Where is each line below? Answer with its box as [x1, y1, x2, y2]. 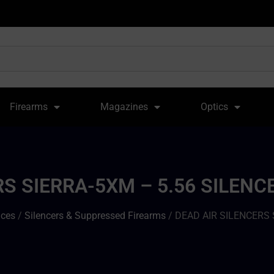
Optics [200, 101, 228, 113]
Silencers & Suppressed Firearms [24, 209, 166, 221]
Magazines [100, 101, 148, 113]
